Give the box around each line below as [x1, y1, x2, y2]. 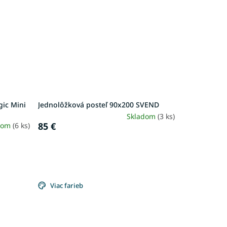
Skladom [126, 111, 158, 121]
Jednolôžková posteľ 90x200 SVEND [37, 99, 159, 109]
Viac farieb [50, 181, 83, 191]
